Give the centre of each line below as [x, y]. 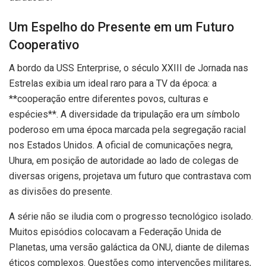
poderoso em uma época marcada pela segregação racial [127, 129]
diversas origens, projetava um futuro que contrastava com [130, 176]
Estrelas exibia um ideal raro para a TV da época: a [113, 83]
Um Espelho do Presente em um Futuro [121, 27]
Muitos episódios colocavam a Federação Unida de [115, 232]
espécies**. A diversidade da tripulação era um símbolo [124, 114]
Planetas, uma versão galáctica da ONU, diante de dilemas [129, 247]
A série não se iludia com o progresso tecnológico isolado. [131, 216]
